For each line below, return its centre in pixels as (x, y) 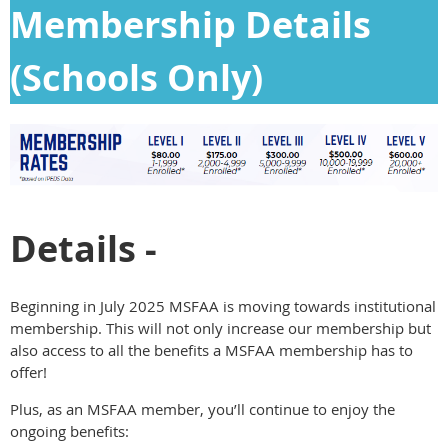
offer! (28, 371)
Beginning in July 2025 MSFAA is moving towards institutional (223, 305)
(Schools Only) (136, 78)
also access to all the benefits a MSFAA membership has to (211, 349)
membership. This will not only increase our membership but (220, 327)
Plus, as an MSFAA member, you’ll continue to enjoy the (202, 408)
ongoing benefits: (69, 430)
